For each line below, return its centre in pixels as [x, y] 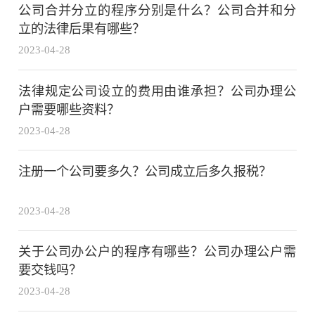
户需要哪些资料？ [69, 109]
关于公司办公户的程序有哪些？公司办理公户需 [157, 252]
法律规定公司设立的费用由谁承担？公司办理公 [157, 91]
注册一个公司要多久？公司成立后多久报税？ [145, 171]
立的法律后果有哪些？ [82, 29]
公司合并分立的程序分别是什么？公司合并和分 [157, 11]
